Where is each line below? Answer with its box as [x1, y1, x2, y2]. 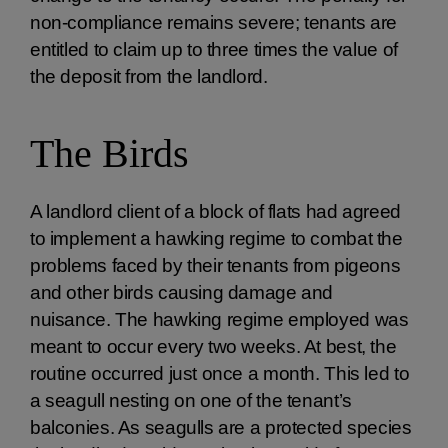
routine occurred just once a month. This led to [30, 363, 410, 384]
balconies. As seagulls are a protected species [30, 417, 412, 438]
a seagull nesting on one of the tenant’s [30, 390, 352, 411]
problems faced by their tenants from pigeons [30, 255, 401, 276]
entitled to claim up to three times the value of [30, 39, 398, 60]
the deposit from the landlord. [30, 66, 282, 87]
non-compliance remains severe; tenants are [30, 12, 398, 33]
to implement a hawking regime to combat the [30, 228, 403, 249]
